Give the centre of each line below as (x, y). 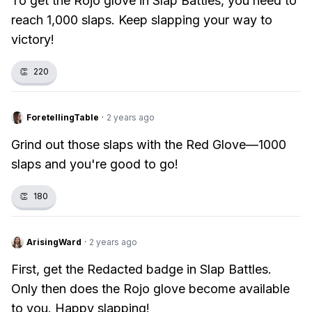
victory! (33, 39)
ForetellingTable (63, 117)
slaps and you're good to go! (95, 164)
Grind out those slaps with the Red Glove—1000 (149, 145)
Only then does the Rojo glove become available (150, 289)
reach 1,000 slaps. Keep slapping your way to (142, 20)
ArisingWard (54, 242)
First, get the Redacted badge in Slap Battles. (141, 269)
